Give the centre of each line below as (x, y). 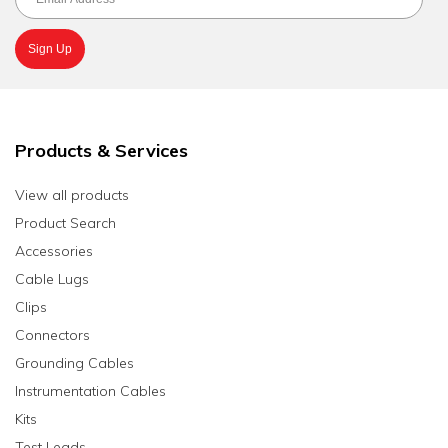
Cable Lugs (52, 279)
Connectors (52, 335)
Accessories (54, 251)
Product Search (65, 223)
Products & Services (101, 150)
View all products (72, 195)
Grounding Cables (74, 363)
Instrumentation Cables (90, 391)
